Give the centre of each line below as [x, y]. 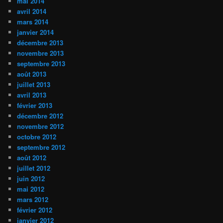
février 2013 [35, 106]
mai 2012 [31, 189]
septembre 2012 [41, 147]
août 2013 [32, 74]
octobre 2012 [37, 137]
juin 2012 [31, 179]
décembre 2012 [40, 116]
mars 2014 [33, 22]
